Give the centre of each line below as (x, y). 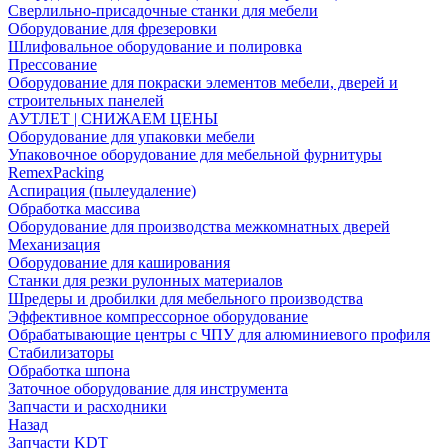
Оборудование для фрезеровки (112, 29)
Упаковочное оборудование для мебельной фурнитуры (195, 155)
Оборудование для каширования (119, 263)
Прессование (52, 65)
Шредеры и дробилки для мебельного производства (185, 299)
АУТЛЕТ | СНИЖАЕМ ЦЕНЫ (113, 119)
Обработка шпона (69, 371)
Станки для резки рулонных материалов (145, 281)
